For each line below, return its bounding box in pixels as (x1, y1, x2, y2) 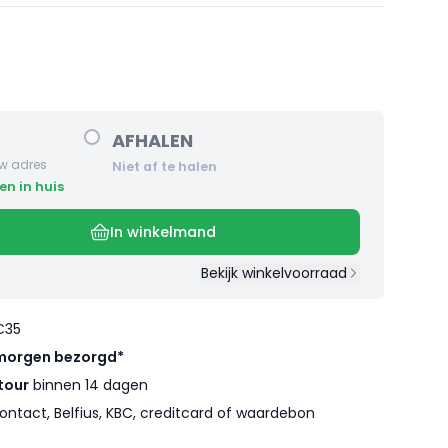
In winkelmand (110, 222, 216, 243)
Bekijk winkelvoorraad (200, 263, 347, 284)
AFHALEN (112, 128, 193, 154)
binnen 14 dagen (29, 375, 148, 396)
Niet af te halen (112, 158, 217, 176)
